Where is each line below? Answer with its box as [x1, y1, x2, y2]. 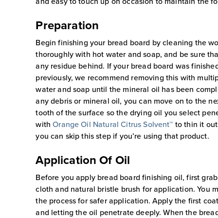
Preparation [36, 16, 99, 34]
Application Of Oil [36, 151, 130, 168]
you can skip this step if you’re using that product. [36, 130, 209, 141]
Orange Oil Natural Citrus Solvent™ [53, 118, 173, 129]
